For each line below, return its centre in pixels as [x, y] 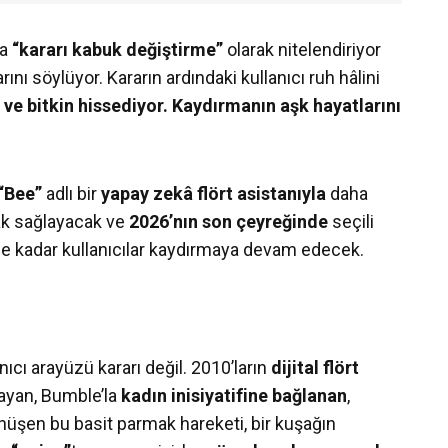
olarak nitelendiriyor [302, 50]
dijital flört [315, 368]
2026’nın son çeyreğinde [228, 222]
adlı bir [71, 194]
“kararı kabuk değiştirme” [117, 50]
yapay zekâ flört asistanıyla [215, 194]
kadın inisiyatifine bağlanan [234, 396]
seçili [351, 222]
